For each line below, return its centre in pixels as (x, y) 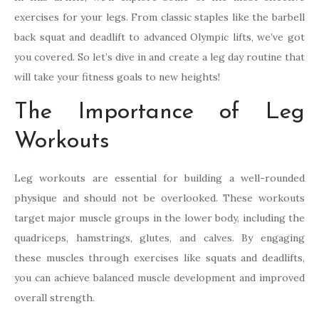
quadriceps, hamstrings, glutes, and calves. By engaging (159, 238)
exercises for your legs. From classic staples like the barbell (159, 17)
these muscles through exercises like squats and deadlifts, (159, 258)
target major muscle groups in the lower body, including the (159, 218)
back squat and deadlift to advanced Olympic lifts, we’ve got (159, 37)
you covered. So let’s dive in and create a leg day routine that (159, 57)
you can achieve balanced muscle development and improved (159, 278)
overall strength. (54, 298)
